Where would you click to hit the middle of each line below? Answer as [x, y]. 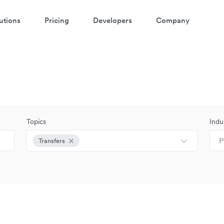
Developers [112, 20]
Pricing [57, 20]
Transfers [52, 141]
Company [173, 20]
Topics [36, 121]
